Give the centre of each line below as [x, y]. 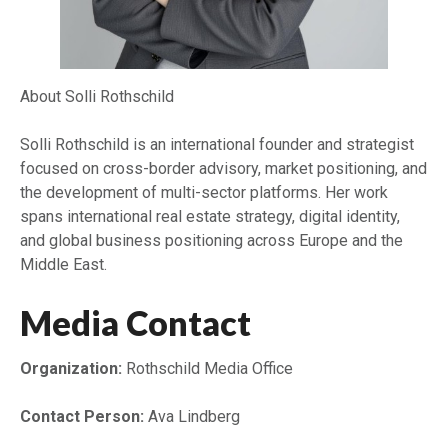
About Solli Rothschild [97, 97]
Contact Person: [82, 417]
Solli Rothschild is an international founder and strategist [217, 145]
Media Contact [135, 323]
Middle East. [63, 265]
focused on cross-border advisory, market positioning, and [223, 169]
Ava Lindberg [192, 417]
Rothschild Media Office [207, 369]
